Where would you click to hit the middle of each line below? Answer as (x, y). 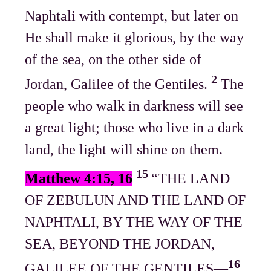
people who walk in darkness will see (134, 106)
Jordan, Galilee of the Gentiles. (118, 84)
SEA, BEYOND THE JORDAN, (120, 243)
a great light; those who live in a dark (135, 127)
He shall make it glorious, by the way (135, 37)
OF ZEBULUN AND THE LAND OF (135, 200)
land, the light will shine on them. (124, 149)
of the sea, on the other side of (113, 59)
